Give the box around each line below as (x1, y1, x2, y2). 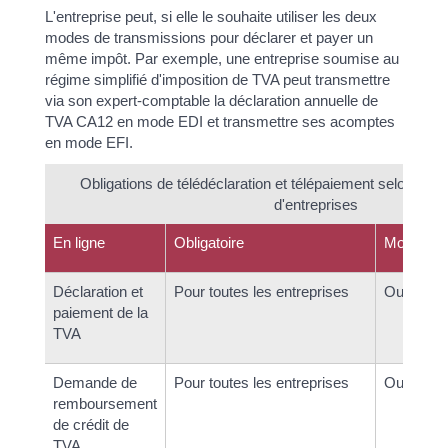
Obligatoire (173, 233, 244, 251)
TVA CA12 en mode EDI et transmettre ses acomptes (44, 113, 395, 131)
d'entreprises (273, 195, 358, 213)
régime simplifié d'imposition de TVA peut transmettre (44, 71, 390, 89)
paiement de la (52, 303, 148, 321)
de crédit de (52, 415, 129, 433)
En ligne (52, 233, 105, 251)
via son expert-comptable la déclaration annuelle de (44, 92, 378, 110)
